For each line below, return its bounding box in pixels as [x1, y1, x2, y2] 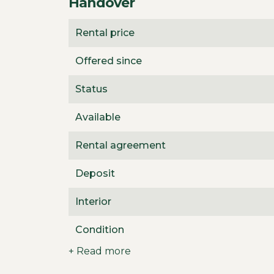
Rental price [75, 27, 135, 39]
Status [75, 83, 108, 95]
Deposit [75, 168, 115, 179]
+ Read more [68, 245, 131, 257]
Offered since [75, 55, 142, 67]
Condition [75, 224, 124, 235]
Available [75, 111, 120, 123]
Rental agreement [75, 139, 166, 151]
